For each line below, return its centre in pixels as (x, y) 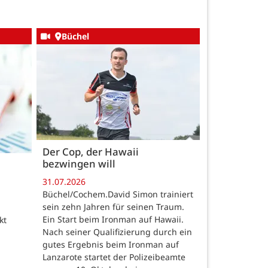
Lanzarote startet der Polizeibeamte (114, 257)
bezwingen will (79, 164)
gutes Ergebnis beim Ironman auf (111, 244)
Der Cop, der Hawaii (91, 152)
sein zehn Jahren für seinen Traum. (113, 206)
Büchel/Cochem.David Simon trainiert (118, 194)
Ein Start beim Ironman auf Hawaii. (113, 219)
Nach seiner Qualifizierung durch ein (117, 232)
